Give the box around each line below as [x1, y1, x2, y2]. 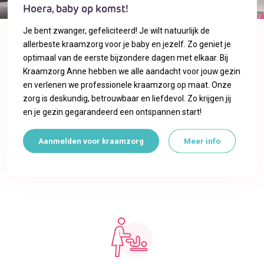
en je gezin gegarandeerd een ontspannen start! [22, 107, 202, 117]
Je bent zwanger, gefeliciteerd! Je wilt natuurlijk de [22, 25, 210, 35]
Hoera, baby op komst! [22, 4, 128, 15]
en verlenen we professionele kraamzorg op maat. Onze [22, 80, 232, 90]
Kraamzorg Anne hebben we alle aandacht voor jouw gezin [22, 66, 240, 76]
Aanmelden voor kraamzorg [38, 137, 144, 146]
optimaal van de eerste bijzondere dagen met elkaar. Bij [22, 52, 228, 62]
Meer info [184, 137, 221, 146]
